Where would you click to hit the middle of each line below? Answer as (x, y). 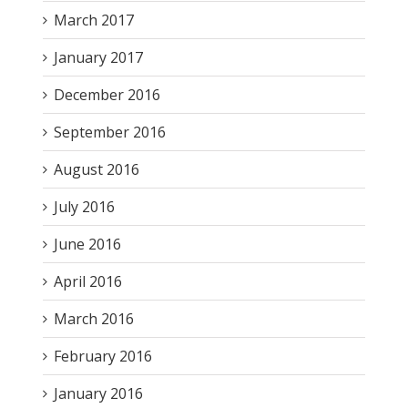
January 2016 (98, 393)
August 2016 (96, 169)
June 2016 (87, 244)
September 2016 (109, 132)
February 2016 (102, 356)
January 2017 (98, 57)
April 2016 (87, 281)
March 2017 (93, 20)
